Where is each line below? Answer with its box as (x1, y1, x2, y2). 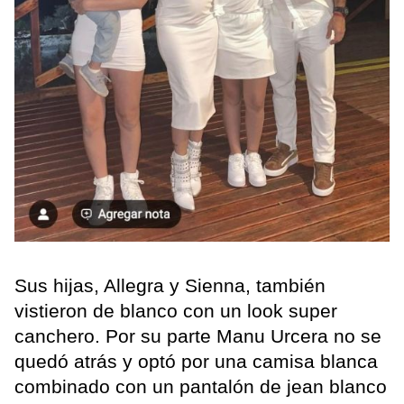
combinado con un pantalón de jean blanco (14, 375, 387, 397)
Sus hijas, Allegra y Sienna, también (14, 274, 326, 296)
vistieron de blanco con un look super (14, 299, 337, 321)
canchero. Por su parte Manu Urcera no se (14, 325, 381, 346)
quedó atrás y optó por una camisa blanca (14, 350, 378, 372)
